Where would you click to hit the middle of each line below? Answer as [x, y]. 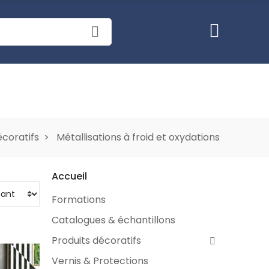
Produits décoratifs [96, 240]
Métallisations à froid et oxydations [138, 137]
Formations [79, 200]
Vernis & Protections [100, 261]
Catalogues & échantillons [113, 220]
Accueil [69, 176]
